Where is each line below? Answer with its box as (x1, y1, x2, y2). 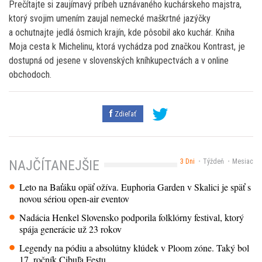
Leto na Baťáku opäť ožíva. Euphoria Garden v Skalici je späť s (19, 181, 251, 194)
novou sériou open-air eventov (19, 192, 130, 205)
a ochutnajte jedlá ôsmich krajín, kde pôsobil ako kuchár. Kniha (9, 26, 235, 38)
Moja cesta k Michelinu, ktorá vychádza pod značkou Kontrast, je (9, 40, 245, 52)
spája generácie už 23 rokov (19, 223, 122, 236)
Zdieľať (113, 109, 136, 118)
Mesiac (232, 157, 253, 166)
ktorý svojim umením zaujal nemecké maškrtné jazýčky (9, 12, 211, 24)
